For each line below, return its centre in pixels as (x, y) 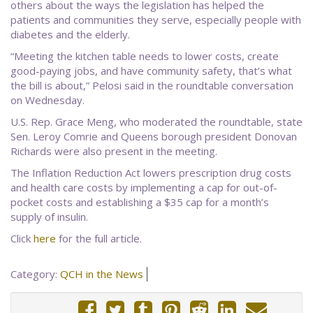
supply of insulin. (49, 217)
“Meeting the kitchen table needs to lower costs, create (145, 56)
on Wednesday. (48, 100)
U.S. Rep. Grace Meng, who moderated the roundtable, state (156, 122)
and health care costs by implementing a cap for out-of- (144, 188)
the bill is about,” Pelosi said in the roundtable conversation (152, 86)
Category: (35, 274)
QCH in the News (102, 274)
